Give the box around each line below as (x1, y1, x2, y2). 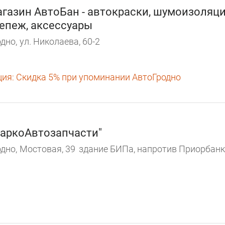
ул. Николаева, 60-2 (20, 36, 100, 47)
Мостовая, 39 (20, 143, 75, 154)
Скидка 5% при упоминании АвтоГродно (14, 71, 181, 82)
